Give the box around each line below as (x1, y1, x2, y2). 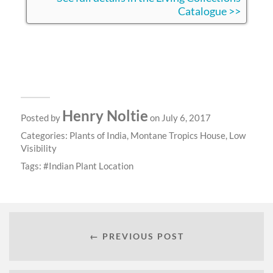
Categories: (20, 129, 69, 141)
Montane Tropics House (130, 129, 225, 141)
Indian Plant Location (48, 160, 133, 171)
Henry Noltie (62, 106, 148, 124)
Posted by (20, 112, 62, 123)
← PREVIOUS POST (89, 231, 184, 242)
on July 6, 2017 (147, 112, 211, 123)
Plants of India (69, 129, 127, 141)
